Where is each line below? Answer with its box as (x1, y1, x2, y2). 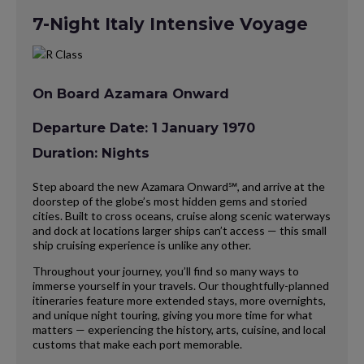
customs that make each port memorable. (32, 336, 242, 351)
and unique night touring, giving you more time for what (32, 307, 313, 322)
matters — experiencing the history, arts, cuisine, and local (32, 322, 326, 336)
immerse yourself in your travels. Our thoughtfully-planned (32, 278, 329, 292)
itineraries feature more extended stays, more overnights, (32, 292, 326, 307)
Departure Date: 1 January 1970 (32, 119, 255, 136)
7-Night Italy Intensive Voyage (32, 14, 308, 34)
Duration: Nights (32, 144, 149, 161)
